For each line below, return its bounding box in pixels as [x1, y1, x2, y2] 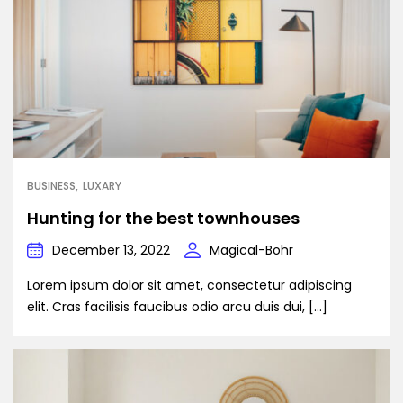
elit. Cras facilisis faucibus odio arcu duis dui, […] [27, 298, 327, 317]
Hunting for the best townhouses [27, 207, 300, 230]
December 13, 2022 [52, 241, 170, 260]
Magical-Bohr [210, 241, 293, 260]
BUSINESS [27, 178, 76, 194]
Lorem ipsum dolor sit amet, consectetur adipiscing [27, 276, 352, 295]
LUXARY [83, 178, 121, 194]
